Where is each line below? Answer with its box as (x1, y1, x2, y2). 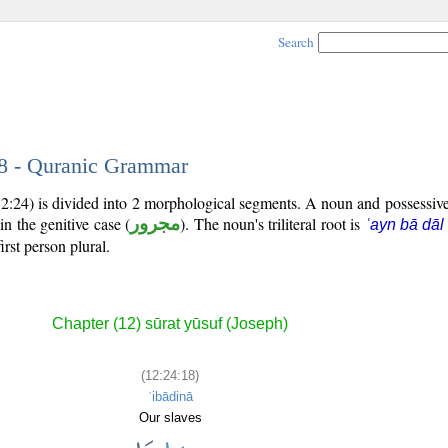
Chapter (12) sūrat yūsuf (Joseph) (52, 315, 288, 333)
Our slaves (138, 409, 202, 425)
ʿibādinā (147, 388, 193, 404)
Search (278, 33, 314, 51)
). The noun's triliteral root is (180, 213, 365, 234)
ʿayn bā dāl (364, 216, 445, 233)
